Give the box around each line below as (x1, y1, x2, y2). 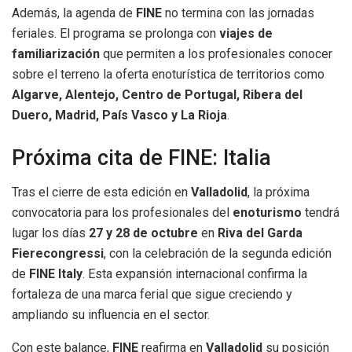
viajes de (219, 25, 273, 41)
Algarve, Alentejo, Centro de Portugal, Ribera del (12, 86, 302, 102)
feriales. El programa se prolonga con (12, 25, 219, 41)
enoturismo (233, 205, 302, 221)
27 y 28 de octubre (89, 225, 198, 241)
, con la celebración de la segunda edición (104, 246, 332, 262)
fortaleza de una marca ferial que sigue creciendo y (12, 287, 292, 302)
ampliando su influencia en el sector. (12, 307, 210, 323)
